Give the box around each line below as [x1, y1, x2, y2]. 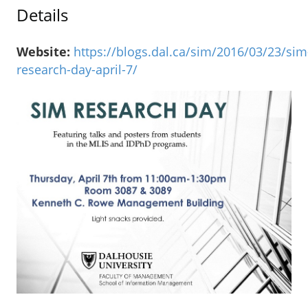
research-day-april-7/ [16, 60, 137, 78]
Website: [16, 43, 70, 60]
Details [16, 3, 68, 27]
